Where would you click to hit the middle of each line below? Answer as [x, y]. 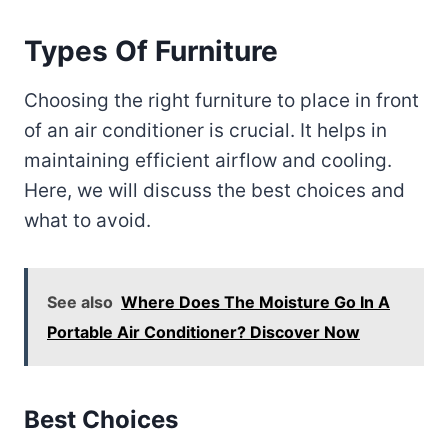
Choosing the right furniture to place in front [221, 100]
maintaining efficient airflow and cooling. [208, 160]
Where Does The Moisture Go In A [255, 301]
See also [80, 301]
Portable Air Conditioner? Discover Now [203, 331]
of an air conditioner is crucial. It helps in [205, 130]
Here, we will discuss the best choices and [214, 190]
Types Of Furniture [151, 50]
